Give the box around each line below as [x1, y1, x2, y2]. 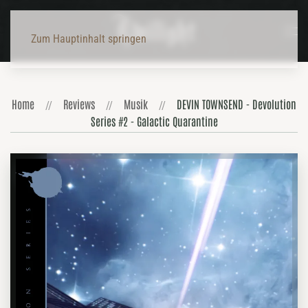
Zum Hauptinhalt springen [31, 32, 146, 45]
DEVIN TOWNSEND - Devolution [177, 97, 296, 111]
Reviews [63, 97, 95, 111]
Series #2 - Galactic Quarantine [90, 114, 218, 128]
